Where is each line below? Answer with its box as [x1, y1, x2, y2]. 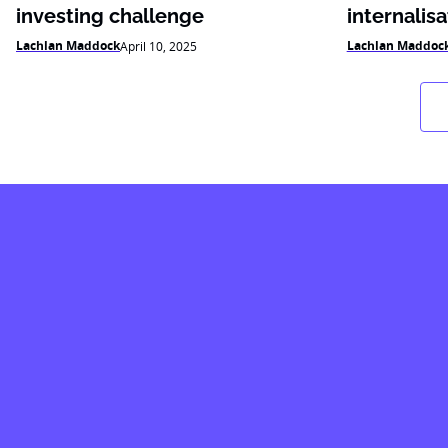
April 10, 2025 [120, 38, 197, 54]
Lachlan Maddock [16, 37, 120, 54]
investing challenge [16, 4, 204, 28]
